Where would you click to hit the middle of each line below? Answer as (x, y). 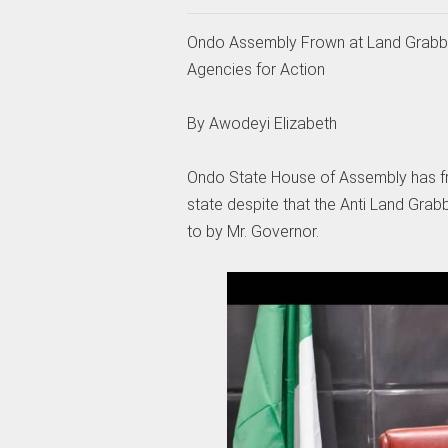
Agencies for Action (255, 69)
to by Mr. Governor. (252, 232)
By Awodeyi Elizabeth (261, 123)
